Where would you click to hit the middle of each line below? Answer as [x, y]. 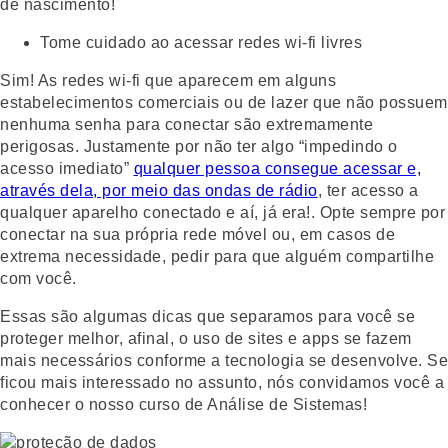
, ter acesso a [368, 190]
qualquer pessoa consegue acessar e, [277, 168]
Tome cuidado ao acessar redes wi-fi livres [201, 42]
